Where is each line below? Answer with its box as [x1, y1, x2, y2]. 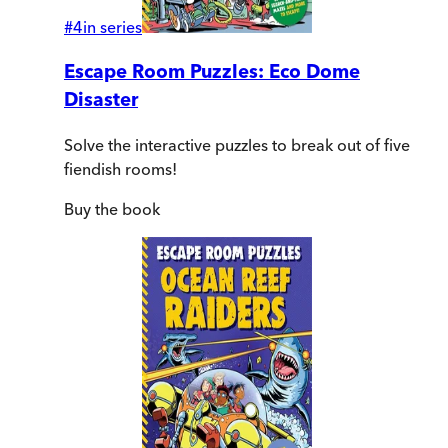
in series [83, 17, 142, 38]
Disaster [64, 88, 138, 112]
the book [91, 198, 160, 219]
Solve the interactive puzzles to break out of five [64, 134, 410, 155]
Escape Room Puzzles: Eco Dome [64, 60, 360, 84]
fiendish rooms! [64, 158, 177, 179]
